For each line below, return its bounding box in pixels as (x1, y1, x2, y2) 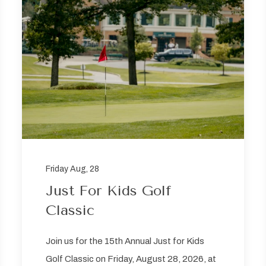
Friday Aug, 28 (46, 164, 100, 174)
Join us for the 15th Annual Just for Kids (46, 236, 205, 246)
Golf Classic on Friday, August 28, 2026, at (46, 254, 217, 264)
